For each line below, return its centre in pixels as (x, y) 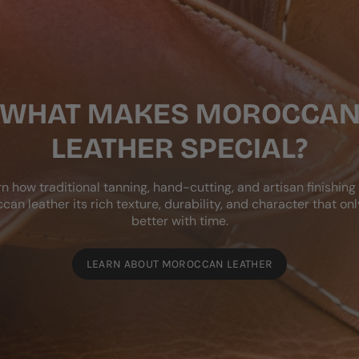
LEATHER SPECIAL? (179, 149)
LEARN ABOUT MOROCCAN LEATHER (179, 264)
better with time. (179, 221)
